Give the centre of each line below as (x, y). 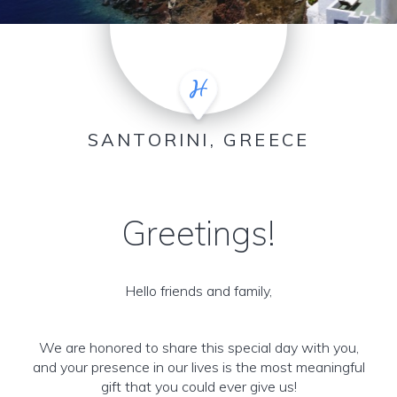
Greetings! (198, 233)
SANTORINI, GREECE (198, 140)
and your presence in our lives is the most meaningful (198, 367)
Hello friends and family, (198, 291)
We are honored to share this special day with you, (198, 347)
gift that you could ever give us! (198, 386)
